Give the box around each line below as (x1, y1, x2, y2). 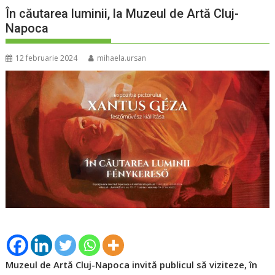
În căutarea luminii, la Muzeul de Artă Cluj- (6, 6, 239, 21)
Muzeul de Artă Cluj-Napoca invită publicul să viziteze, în (6, 258, 258, 271)
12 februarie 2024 (15, 53, 78, 64)
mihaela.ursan (97, 53, 147, 64)
